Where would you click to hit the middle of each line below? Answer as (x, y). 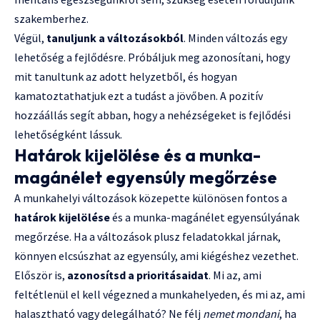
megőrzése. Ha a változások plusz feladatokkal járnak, (147, 237)
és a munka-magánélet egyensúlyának (205, 217)
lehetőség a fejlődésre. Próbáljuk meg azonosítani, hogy (152, 57)
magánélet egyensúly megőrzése (146, 177)
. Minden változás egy (235, 38)
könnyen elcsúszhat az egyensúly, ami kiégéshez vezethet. (156, 256)
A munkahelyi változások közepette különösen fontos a (151, 198)
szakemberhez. (51, 19)
